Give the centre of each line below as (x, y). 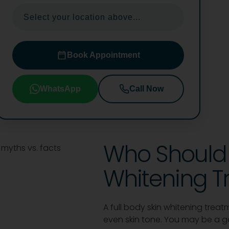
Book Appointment (103, 55)
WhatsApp (60, 88)
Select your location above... (82, 17)
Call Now (146, 88)
